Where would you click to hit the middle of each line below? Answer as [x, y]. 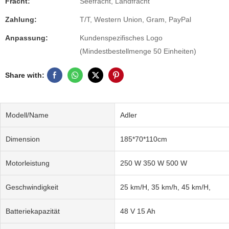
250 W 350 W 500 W [153, 163]
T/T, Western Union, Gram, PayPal [135, 19]
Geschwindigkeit [32, 187]
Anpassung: [27, 38]
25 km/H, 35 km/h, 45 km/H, [165, 187]
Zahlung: [21, 19]
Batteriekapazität [33, 211]
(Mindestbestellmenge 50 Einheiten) [138, 51]
